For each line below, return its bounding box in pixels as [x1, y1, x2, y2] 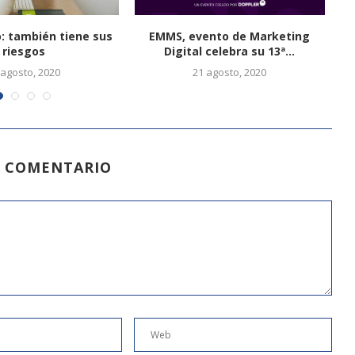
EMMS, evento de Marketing [149, 28, 311, 44]
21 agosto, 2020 [193, 64, 267, 79]
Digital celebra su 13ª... [164, 43, 296, 59]
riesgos [2, 43, 45, 59]
